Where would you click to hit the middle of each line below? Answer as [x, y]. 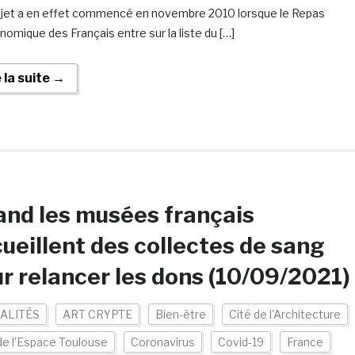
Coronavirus [162, 342]
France [305, 342]
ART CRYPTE [97, 314]
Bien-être [180, 314]
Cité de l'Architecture [284, 314]
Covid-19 [240, 342]
